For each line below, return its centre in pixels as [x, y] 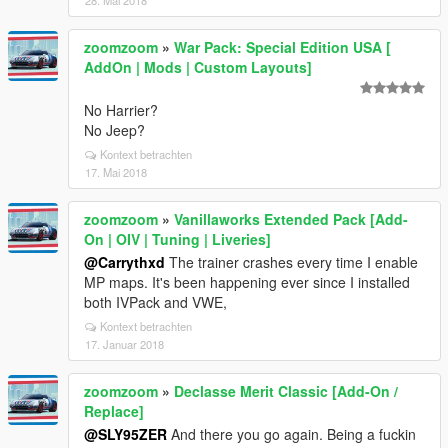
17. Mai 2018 [116, 172]
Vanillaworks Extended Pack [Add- [291, 219]
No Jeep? [114, 130]
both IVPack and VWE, [155, 302]
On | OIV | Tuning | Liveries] [177, 239]
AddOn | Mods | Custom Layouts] [198, 67]
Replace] [114, 411]
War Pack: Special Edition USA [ [282, 47]
